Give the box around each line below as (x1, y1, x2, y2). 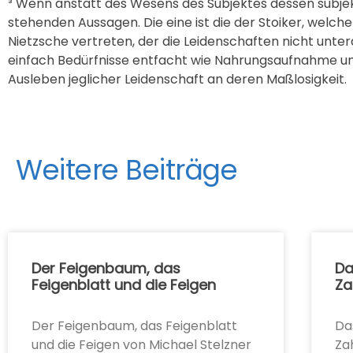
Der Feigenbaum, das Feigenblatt (32, 317, 237, 336)
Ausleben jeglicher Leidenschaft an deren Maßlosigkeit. (8, 69, 347, 88)
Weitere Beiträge (16, 150, 237, 190)
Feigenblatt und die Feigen (32, 275, 216, 295)
